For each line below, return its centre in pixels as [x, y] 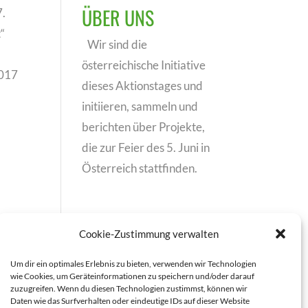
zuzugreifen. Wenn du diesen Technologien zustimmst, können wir [129, 288]
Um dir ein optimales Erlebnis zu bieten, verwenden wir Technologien [133, 264]
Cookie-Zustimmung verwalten [149, 234]
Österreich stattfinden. [140, 168]
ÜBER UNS [118, 18]
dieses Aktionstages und [143, 86]
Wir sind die [118, 44]
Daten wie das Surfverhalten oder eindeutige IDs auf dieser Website [130, 301]
